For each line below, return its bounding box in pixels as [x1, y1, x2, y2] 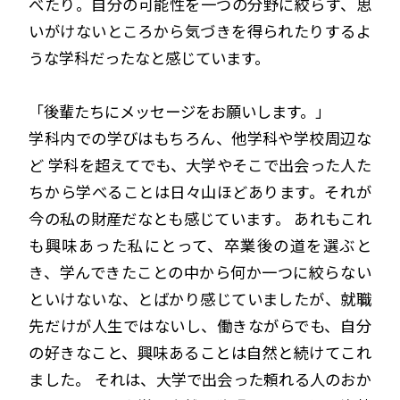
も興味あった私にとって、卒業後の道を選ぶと [29, 234, 371, 257]
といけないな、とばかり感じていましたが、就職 [29, 287, 371, 311]
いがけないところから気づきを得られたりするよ [29, 20, 371, 43]
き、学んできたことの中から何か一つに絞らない [29, 261, 371, 284]
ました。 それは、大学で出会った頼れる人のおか [29, 368, 371, 391]
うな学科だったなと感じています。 [29, 46, 271, 70]
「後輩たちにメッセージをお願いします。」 [29, 100, 331, 123]
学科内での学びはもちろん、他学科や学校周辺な [29, 127, 371, 150]
